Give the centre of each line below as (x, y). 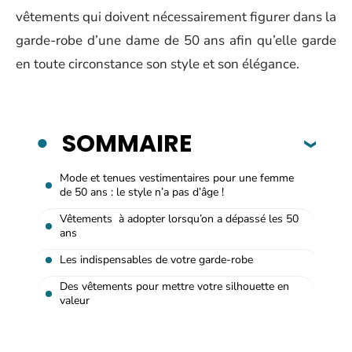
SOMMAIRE (127, 143)
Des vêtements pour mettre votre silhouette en (174, 286)
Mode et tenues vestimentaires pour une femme (177, 178)
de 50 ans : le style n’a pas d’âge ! (142, 192)
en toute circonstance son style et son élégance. (158, 64)
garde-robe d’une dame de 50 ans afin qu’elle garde (176, 40)
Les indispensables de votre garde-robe (156, 259)
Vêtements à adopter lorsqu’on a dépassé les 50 (179, 218)
